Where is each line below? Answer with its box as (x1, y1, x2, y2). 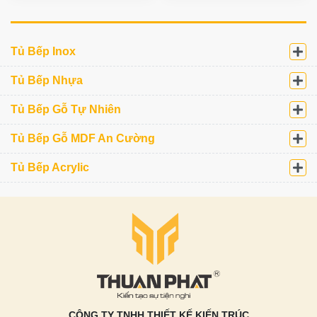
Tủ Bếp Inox (11, 45, 76, 58)
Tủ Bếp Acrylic (11, 161, 89, 174)
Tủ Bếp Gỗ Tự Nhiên (11, 103, 121, 116)
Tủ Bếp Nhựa (11, 74, 83, 87)
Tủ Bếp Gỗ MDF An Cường (11, 132, 155, 145)
